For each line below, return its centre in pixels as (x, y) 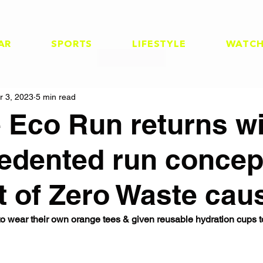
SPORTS (72, 45)
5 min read (56, 97)
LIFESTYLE (159, 45)
